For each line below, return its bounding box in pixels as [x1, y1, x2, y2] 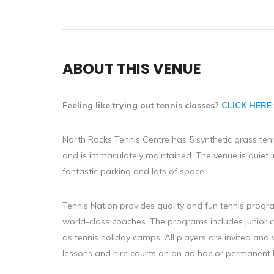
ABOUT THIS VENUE [62, 59, 201, 79]
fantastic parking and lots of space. [62, 166, 206, 177]
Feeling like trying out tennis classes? [62, 100, 221, 111]
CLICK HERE [221, 100, 272, 111]
